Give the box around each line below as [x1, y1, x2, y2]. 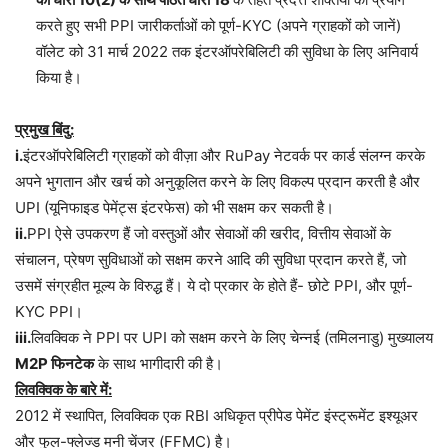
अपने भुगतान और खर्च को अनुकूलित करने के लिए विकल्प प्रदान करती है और [15, 172, 420, 192]
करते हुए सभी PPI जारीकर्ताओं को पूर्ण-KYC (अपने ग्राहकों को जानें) [36, 16, 401, 36]
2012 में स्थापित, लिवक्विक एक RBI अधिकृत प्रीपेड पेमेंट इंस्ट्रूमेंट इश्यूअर [15, 406, 418, 426]
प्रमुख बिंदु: [15, 120, 74, 140]
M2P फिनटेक [15, 354, 94, 374]
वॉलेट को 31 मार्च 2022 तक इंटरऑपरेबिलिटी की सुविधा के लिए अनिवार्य [36, 42, 418, 62]
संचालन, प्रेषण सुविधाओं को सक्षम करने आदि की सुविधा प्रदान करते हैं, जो [15, 250, 406, 270]
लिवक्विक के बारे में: [15, 380, 112, 400]
